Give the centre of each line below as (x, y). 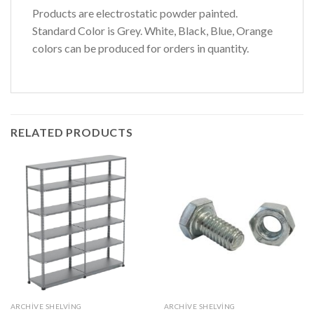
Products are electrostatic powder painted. (135, 13)
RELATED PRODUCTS (72, 132)
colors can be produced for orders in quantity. (141, 48)
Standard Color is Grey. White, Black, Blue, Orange (152, 31)
